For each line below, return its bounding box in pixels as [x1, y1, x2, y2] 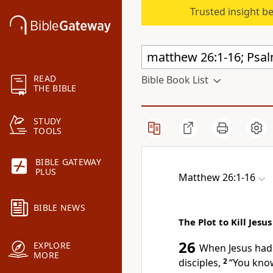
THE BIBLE [34, 82, 77, 94]
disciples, [179, 256, 221, 269]
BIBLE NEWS [34, 202, 85, 214]
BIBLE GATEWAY [35, 156, 101, 168]
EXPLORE [34, 239, 71, 252]
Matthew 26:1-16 [179, 171, 255, 184]
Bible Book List [141, 73, 208, 87]
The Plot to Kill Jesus [179, 216, 272, 228]
